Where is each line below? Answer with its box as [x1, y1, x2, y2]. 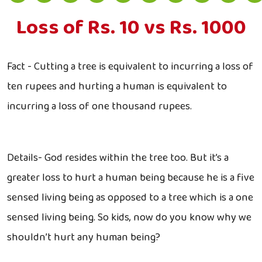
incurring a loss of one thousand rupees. [7, 98, 192, 115]
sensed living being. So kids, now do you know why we [7, 209, 251, 226]
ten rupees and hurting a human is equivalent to [7, 78, 227, 95]
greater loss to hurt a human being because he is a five [7, 170, 254, 186]
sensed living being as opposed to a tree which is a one [7, 189, 253, 206]
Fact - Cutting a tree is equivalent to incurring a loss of [7, 58, 253, 75]
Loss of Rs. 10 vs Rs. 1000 [16, 11, 246, 44]
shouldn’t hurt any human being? [7, 229, 163, 246]
